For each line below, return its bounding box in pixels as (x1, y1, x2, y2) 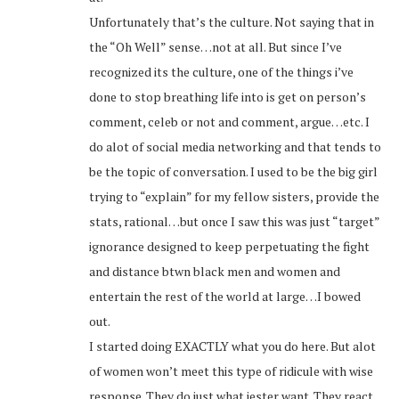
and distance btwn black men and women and (89, 263, 340, 281)
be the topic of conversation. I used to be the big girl (89, 163, 378, 181)
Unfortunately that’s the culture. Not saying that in (89, 13, 374, 31)
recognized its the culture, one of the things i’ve (89, 63, 354, 81)
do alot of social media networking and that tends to (89, 138, 381, 156)
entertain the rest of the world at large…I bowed (89, 288, 361, 305)
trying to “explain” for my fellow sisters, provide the (89, 188, 379, 206)
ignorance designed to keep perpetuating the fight (89, 238, 370, 256)
